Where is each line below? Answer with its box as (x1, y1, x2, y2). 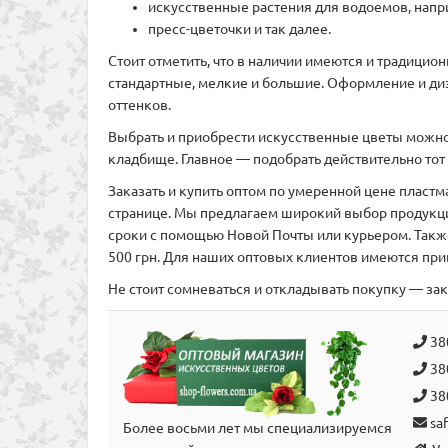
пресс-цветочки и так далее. (148, 20, 331, 37)
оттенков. (108, 96, 171, 113)
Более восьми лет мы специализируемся (123, 419, 392, 436)
